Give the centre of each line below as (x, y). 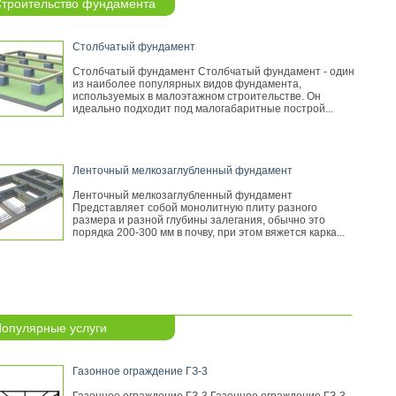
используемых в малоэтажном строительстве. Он (197, 96)
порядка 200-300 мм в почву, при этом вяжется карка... (209, 232)
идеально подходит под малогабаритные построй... (203, 109)
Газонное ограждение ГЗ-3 (140, 371)
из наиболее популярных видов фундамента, (187, 84)
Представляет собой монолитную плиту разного (195, 208)
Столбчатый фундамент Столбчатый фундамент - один (213, 72)
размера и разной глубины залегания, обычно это (199, 220)
